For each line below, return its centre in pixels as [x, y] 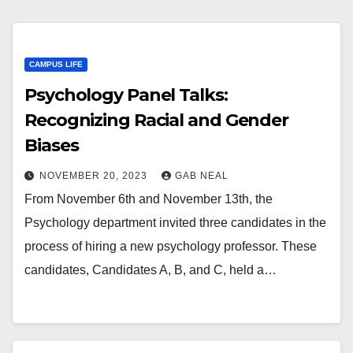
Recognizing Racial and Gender [157, 120]
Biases [54, 145]
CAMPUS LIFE [56, 64]
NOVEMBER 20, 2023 [95, 176]
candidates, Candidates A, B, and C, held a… [150, 270]
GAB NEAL [202, 176]
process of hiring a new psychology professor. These [171, 246]
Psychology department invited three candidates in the [175, 223]
